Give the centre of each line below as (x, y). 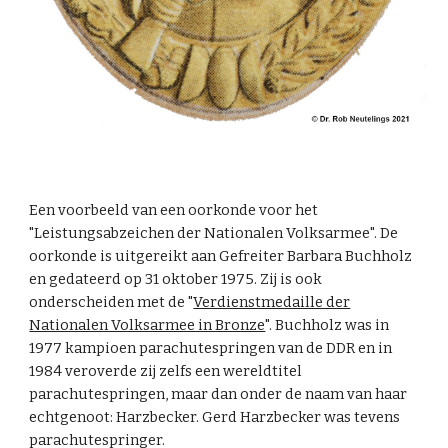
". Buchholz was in (327, 325)
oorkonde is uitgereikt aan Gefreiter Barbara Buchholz (221, 256)
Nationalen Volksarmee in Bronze (147, 325)
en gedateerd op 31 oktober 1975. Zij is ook (176, 279)
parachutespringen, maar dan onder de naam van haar (218, 394)
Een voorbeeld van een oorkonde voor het (174, 210)
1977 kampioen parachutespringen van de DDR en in (211, 348)
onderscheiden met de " (111, 302)
